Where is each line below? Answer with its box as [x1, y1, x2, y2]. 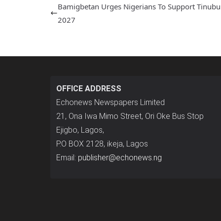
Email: [56, 152, 78, 162]
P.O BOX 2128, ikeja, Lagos [56, 139, 148, 148]
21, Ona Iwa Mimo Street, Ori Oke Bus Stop [56, 111, 204, 121]
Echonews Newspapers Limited [56, 97, 165, 107]
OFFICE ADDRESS [56, 83, 121, 93]
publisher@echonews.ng [78, 152, 162, 162]
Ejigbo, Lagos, [56, 125, 104, 135]
